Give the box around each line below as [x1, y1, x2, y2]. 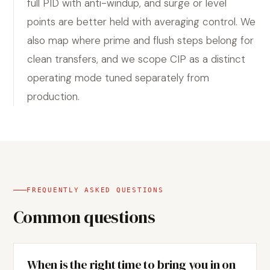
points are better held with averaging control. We [27, 15, 256, 28]
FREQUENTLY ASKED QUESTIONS [27, 186, 164, 194]
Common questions [13, 206, 155, 228]
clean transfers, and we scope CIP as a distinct [27, 52, 245, 66]
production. [27, 90, 80, 103]
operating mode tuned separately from [27, 71, 209, 84]
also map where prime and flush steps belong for [27, 34, 254, 47]
